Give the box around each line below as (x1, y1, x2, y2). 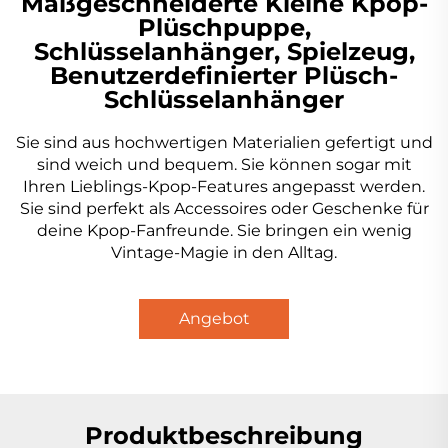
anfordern (174, 349, 254, 369)
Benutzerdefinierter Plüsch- (50, 61, 398, 91)
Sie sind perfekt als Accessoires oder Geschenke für (19, 199, 429, 219)
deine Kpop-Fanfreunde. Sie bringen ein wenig (36, 221, 412, 241)
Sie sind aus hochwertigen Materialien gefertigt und (15, 133, 433, 153)
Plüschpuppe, (137, 13, 311, 43)
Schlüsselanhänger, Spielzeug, (33, 37, 415, 67)
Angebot (178, 309, 250, 329)
